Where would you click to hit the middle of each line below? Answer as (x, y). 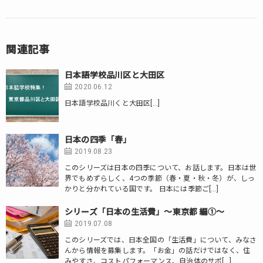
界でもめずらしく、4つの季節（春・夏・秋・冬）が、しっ (160, 178)
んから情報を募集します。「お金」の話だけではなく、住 (158, 251)
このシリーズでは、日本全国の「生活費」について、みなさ (161, 240)
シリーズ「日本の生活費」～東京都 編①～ (144, 212)
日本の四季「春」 (98, 140)
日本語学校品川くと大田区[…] (112, 103)
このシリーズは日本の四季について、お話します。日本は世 (161, 168)
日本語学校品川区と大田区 (115, 75)
